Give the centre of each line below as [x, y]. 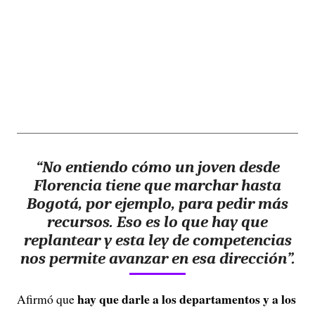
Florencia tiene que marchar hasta [157, 185]
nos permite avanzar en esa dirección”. [157, 258]
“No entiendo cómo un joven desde [157, 167]
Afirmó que [47, 299]
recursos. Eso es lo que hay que [157, 222]
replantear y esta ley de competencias [157, 240]
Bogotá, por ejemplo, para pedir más [157, 204]
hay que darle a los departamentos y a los [187, 299]
